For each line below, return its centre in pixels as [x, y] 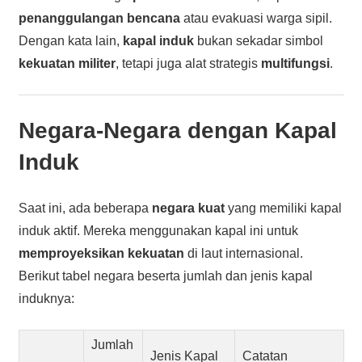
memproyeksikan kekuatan [101, 253]
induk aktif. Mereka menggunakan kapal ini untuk [158, 230]
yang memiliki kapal [283, 208]
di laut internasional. [243, 253]
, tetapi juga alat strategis [188, 63]
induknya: [46, 298]
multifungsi [295, 63]
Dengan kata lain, [70, 40]
